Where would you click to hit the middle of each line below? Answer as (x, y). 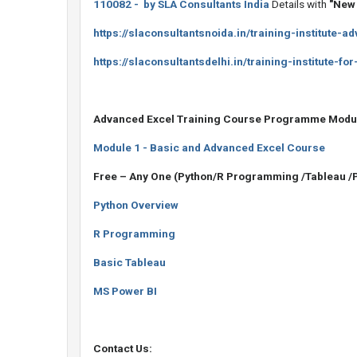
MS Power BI (125, 291)
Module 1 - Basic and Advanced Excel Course (209, 148)
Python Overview (136, 205)
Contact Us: (123, 349)
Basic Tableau (129, 263)
